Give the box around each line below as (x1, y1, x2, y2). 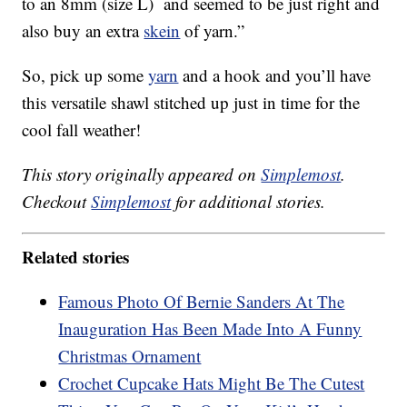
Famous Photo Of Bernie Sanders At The (58, 289, 345, 313)
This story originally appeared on (22, 163, 262, 186)
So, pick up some (22, 64, 149, 87)
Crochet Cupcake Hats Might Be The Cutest (58, 371, 365, 394)
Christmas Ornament (58, 343, 202, 367)
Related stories (22, 243, 130, 269)
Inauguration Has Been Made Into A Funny (58, 316, 362, 340)
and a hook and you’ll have (178, 64, 372, 87)
